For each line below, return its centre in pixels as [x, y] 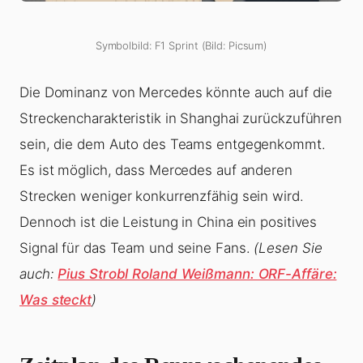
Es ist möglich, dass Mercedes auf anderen [156, 171]
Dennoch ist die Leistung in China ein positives [169, 222]
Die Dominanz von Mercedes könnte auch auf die [176, 93]
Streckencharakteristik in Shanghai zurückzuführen [181, 119]
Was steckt [56, 300]
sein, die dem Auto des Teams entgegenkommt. [173, 145]
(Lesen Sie [288, 248]
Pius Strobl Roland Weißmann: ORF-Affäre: [197, 274]
